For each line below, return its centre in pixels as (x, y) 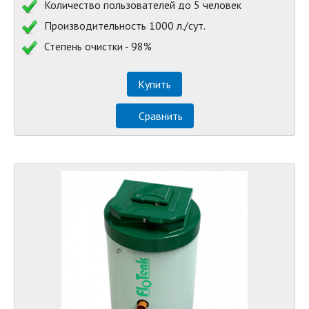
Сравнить (160, 116)
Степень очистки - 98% (97, 46)
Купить (154, 84)
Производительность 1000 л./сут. (123, 25)
